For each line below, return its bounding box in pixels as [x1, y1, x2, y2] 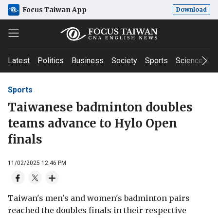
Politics [37, 56, 64, 65]
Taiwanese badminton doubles [8, 99, 193, 115]
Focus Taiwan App [22, 5, 87, 14]
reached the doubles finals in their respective [8, 205, 186, 215]
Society [111, 56, 137, 65]
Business [72, 56, 104, 65]
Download [176, 6, 207, 13]
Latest [8, 56, 30, 65]
